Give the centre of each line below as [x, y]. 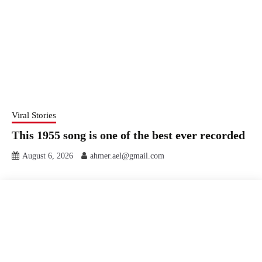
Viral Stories [34, 115]
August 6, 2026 [48, 156]
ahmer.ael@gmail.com [127, 156]
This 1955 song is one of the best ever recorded [128, 135]
